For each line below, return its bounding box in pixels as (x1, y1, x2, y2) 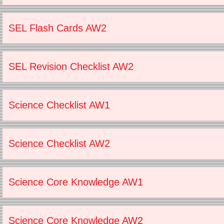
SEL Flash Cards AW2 (8, 22, 106, 33)
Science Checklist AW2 (8, 138, 110, 149)
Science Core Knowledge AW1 (8, 176, 143, 187)
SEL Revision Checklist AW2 (8, 61, 133, 72)
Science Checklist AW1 (8, 99, 110, 110)
